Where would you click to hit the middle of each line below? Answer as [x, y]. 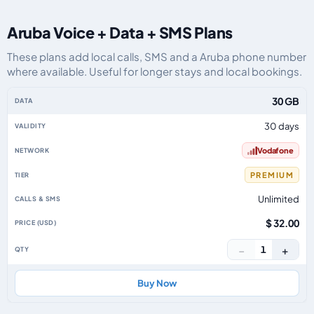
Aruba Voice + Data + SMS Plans [120, 33]
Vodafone [275, 150]
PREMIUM [272, 175]
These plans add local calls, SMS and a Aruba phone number [157, 56]
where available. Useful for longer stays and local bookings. [155, 71]
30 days [282, 126]
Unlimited [279, 199]
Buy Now [157, 283]
